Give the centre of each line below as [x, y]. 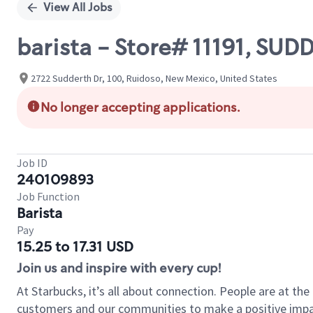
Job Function [48, 196]
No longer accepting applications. [140, 108]
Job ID [32, 163]
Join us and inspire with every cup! [119, 268]
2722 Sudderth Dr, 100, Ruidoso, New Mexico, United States [154, 78]
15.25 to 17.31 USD [75, 247]
